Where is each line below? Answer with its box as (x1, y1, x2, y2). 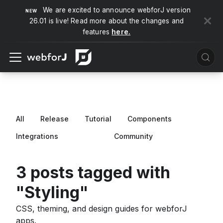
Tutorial (85, 114, 111, 123)
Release (40, 114, 69, 123)
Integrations (16, 132, 58, 140)
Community (114, 132, 153, 140)
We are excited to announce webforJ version (43, 6, 191, 14)
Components (127, 114, 172, 123)
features (82, 28, 112, 36)
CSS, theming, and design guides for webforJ (16, 204, 187, 214)
